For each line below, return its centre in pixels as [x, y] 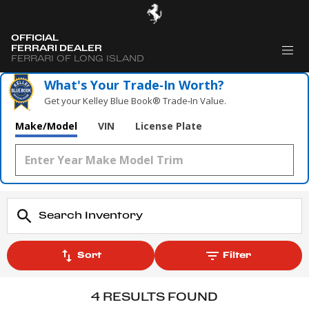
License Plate [169, 126]
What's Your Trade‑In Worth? [134, 85]
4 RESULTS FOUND [154, 298]
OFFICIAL [35, 38]
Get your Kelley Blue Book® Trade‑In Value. [136, 101]
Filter [237, 256]
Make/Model [46, 126]
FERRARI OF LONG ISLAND [78, 59]
